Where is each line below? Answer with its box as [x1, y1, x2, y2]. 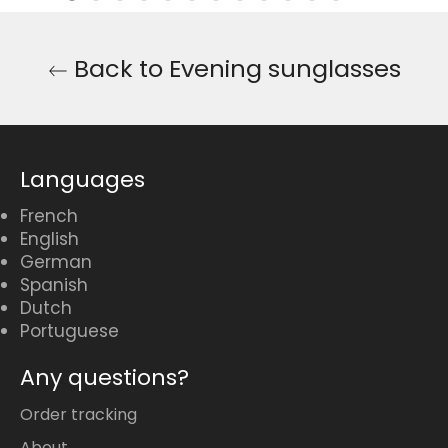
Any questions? [20, 362, 189, 394]
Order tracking [20, 403, 137, 427]
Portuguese [20, 319, 119, 344]
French [20, 204, 78, 229]
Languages [20, 164, 145, 196]
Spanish [20, 273, 88, 298]
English [20, 227, 79, 252]
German [20, 250, 92, 275]
